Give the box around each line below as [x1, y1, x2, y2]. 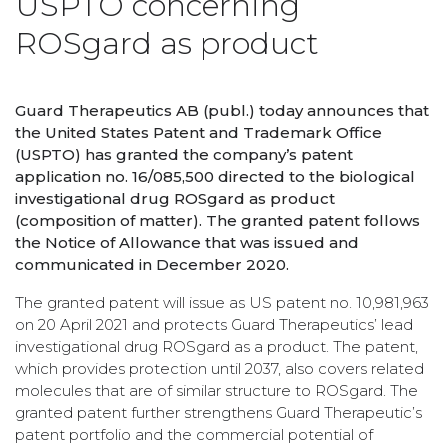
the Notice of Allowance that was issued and [15, 232, 359, 252]
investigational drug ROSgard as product [15, 188, 335, 208]
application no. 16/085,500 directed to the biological [15, 166, 415, 186]
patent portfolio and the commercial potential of [15, 424, 373, 444]
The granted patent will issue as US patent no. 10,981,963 [15, 292, 429, 312]
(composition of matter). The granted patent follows [15, 210, 420, 230]
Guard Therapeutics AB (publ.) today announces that [15, 100, 429, 120]
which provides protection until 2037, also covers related [15, 358, 424, 378]
